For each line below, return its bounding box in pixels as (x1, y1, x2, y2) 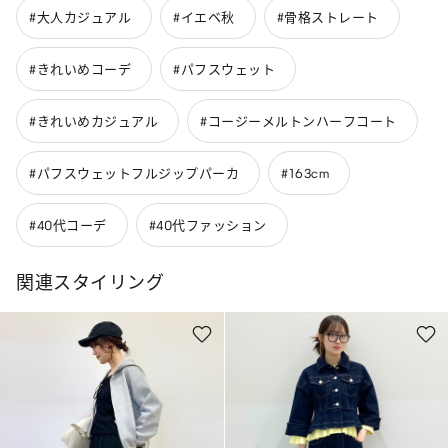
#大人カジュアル (29, 9, 131, 25)
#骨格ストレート (276, 9, 379, 25)
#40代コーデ (29, 217, 107, 233)
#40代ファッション (148, 217, 267, 233)
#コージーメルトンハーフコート (200, 113, 397, 129)
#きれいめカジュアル (29, 113, 158, 129)
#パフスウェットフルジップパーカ (29, 165, 239, 181)
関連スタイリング (16, 272, 164, 295)
